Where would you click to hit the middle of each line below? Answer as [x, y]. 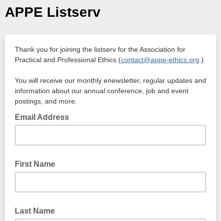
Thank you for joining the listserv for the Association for [100, 49]
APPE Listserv [53, 12]
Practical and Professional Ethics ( [68, 60]
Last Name [35, 211]
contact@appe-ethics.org [160, 60]
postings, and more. [46, 101]
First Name [35, 164]
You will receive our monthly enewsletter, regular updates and [110, 80]
